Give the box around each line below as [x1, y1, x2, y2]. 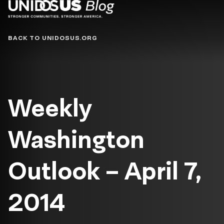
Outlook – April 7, [8, 156, 201, 185]
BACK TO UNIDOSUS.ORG [8, 34, 97, 41]
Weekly [8, 93, 91, 122]
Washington [8, 124, 144, 154]
